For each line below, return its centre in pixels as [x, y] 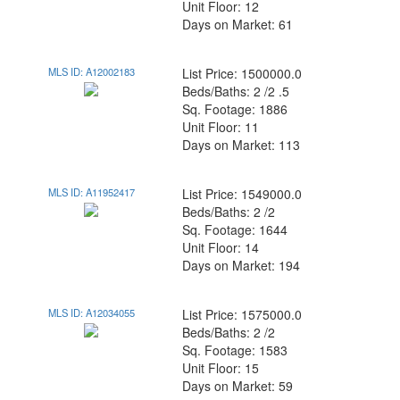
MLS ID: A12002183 [91, 71]
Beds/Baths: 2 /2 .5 [236, 91]
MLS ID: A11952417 [91, 192]
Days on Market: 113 [242, 145]
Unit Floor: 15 [221, 368]
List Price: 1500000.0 [242, 73]
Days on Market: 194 [242, 265]
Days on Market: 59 [238, 386]
